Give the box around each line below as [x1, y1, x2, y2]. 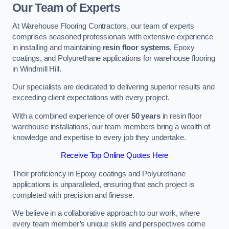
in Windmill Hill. [12, 64, 61, 73]
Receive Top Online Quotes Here [60, 151, 169, 160]
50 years [131, 111, 161, 120]
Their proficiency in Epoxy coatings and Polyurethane [12, 169, 186, 178]
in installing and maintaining [12, 43, 103, 52]
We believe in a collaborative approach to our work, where [12, 209, 200, 218]
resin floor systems [102, 43, 170, 52]
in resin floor [160, 111, 202, 120]
